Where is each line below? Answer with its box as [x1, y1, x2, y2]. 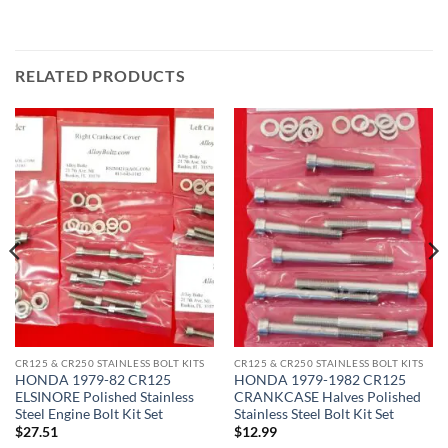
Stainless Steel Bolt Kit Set [233, 406, 394, 423]
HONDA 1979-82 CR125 [14, 372, 171, 389]
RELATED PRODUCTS [15, 65, 186, 85]
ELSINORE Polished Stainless [14, 389, 194, 406]
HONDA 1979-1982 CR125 [233, 372, 406, 389]
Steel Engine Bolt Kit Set [14, 406, 163, 423]
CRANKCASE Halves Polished [233, 389, 421, 406]
